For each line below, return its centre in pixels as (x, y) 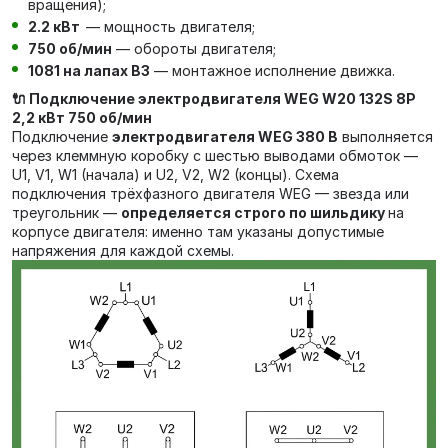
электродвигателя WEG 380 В (225, 136)
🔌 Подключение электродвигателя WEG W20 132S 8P (214, 98)
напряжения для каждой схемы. (125, 250)
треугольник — (66, 212)
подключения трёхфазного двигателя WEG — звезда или (210, 193)
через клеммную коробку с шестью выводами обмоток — (215, 155)
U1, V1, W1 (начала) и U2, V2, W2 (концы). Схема (175, 174)
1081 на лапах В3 (89, 70)
